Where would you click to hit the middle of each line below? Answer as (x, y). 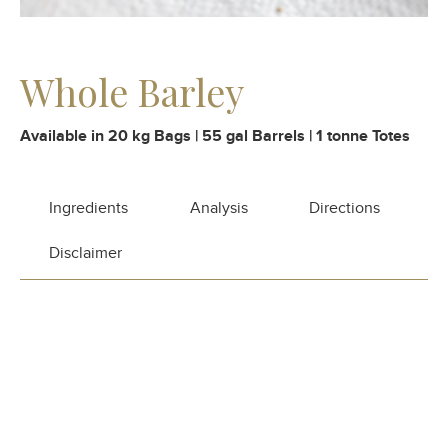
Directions (345, 207)
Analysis (218, 207)
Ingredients (88, 207)
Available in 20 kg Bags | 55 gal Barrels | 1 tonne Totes (215, 135)
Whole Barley (132, 91)
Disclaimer (85, 252)
